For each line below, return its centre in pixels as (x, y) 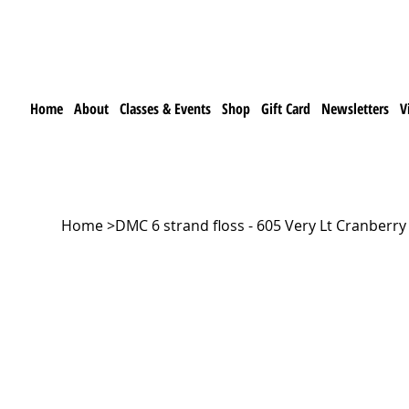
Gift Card (286, 108)
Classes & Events (166, 108)
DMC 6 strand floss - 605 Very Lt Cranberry (261, 225)
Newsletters (356, 108)
